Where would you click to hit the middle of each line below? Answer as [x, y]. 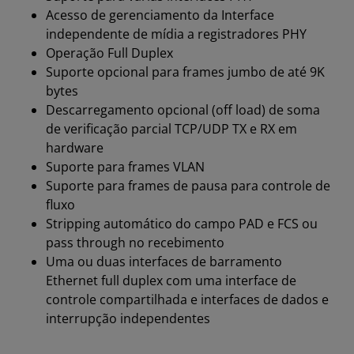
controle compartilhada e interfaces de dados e [187, 300]
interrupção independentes [128, 319]
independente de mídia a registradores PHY [176, 34]
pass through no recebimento [135, 243]
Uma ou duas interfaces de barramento [164, 262]
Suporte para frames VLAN [125, 167]
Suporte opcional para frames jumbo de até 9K [185, 72]
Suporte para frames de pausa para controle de [188, 186]
